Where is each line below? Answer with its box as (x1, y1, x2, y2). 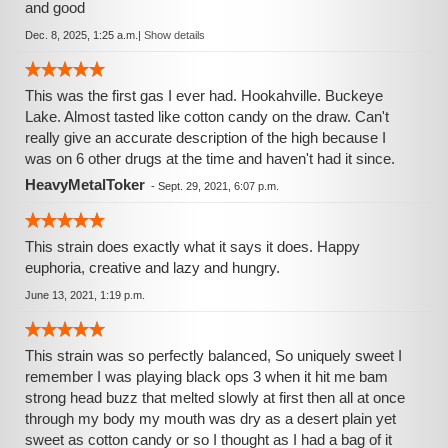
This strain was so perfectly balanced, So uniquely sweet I (25, 347, 402, 364)
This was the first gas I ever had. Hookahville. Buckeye (25, 87, 383, 104)
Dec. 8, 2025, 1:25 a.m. (25, 29, 138, 41)
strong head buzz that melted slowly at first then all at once (25, 389, 405, 406)
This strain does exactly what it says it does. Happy (25, 238, 360, 255)
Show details (144, 29, 205, 41)
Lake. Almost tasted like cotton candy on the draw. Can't (25, 108, 389, 125)
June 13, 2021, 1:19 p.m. (25, 289, 145, 301)
